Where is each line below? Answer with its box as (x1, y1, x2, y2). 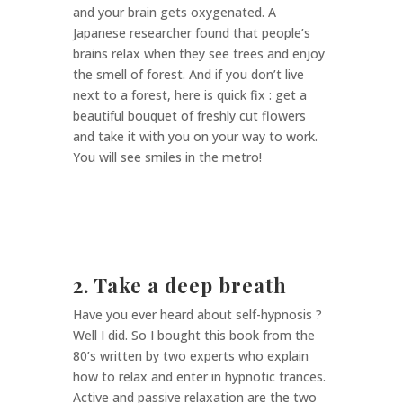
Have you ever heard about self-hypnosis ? (72, 306, 322, 324)
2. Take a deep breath (72, 272, 287, 300)
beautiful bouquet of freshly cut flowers (72, 107, 306, 125)
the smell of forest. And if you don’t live (72, 66, 304, 84)
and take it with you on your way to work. (72, 128, 318, 146)
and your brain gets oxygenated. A (72, 4, 276, 22)
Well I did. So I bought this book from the (72, 327, 315, 345)
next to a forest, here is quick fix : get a (72, 86, 307, 104)
